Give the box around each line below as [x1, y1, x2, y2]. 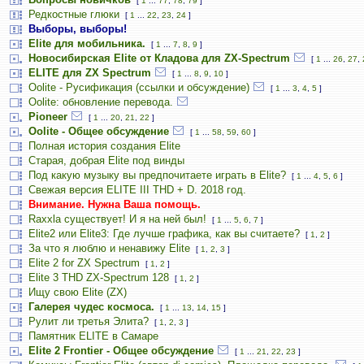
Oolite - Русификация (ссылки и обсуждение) [28, 81, 249, 93]
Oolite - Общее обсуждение [28, 125, 169, 137]
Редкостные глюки [28, 8, 119, 20]
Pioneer [28, 110, 67, 123]
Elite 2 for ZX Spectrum [28, 257, 140, 269]
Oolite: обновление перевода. [28, 96, 173, 108]
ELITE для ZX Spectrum [28, 67, 151, 79]
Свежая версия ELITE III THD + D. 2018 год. [28, 184, 246, 196]
